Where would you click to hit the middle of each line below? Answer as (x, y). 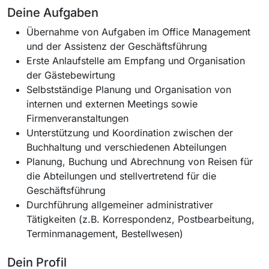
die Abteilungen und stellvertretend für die (121, 176)
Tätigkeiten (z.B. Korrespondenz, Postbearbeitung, (141, 219)
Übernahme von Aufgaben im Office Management (138, 32)
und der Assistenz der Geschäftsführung (117, 46)
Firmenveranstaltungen (77, 118)
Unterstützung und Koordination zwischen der (130, 132)
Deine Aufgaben (53, 12)
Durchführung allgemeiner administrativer (120, 204)
